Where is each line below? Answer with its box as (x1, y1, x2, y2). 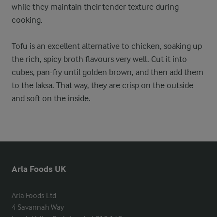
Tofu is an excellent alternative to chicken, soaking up (12, 41, 202, 51)
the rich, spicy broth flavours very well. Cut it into (12, 54, 187, 64)
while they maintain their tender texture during (12, 2, 179, 12)
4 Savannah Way (12, 203, 64, 212)
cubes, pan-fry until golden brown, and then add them (12, 67, 203, 77)
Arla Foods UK (12, 164, 66, 174)
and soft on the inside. (12, 93, 91, 103)
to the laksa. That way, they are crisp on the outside (12, 80, 193, 90)
